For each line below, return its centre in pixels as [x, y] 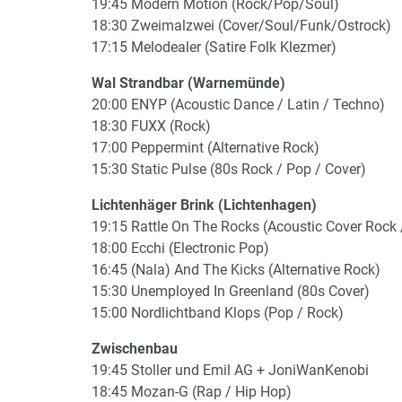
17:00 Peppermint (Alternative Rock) [205, 148]
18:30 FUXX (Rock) [151, 126]
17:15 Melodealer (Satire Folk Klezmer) [214, 47]
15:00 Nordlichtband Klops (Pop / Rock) [218, 313]
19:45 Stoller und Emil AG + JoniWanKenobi [230, 370]
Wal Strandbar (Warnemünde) [188, 83]
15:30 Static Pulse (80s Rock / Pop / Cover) [229, 169]
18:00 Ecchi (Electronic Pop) [180, 248]
